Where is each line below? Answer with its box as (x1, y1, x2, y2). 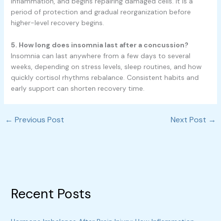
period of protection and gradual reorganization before (10, 7, 191, 17)
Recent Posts (10, 184, 91, 202)
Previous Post (12, 114, 64, 125)
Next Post (171, 114, 209, 125)
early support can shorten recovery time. (10, 83, 145, 93)
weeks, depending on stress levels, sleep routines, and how (10, 62, 202, 71)
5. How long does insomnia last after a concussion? (10, 40, 188, 49)
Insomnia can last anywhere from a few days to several (10, 51, 190, 60)
